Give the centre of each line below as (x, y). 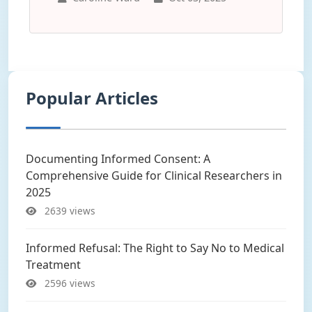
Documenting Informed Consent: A (118, 159)
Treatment (53, 265)
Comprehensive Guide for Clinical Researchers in (154, 175)
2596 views (69, 283)
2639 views (69, 211)
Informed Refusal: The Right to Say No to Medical (155, 248)
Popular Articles (92, 98)
